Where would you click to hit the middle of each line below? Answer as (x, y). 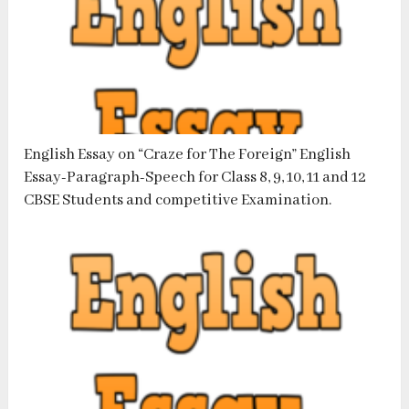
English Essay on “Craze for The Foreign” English (188, 155)
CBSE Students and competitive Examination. (178, 201)
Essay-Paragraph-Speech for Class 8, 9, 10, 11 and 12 (195, 178)
